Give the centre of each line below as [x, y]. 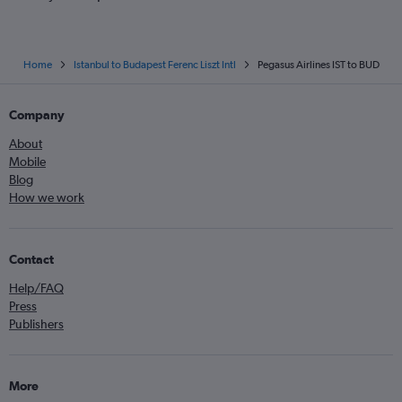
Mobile [27, 162]
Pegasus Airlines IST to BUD [318, 65]
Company [37, 115]
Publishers [36, 324]
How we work [47, 197]
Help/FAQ [36, 288]
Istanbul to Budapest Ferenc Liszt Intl [154, 65]
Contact [31, 259]
